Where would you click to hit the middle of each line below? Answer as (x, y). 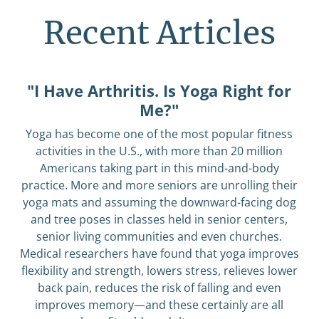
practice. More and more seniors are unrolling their (159, 185)
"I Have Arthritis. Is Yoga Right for (159, 91)
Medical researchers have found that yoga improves (159, 254)
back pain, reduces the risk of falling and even (159, 288)
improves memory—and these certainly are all (159, 305)
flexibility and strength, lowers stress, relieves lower (159, 271)
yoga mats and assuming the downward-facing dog (159, 203)
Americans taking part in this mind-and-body (159, 168)
